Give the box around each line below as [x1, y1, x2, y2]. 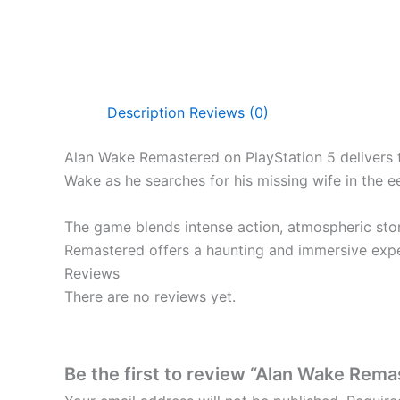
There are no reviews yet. [64, 287, 236, 305]
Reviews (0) [189, 104, 269, 122]
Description [107, 104, 185, 122]
